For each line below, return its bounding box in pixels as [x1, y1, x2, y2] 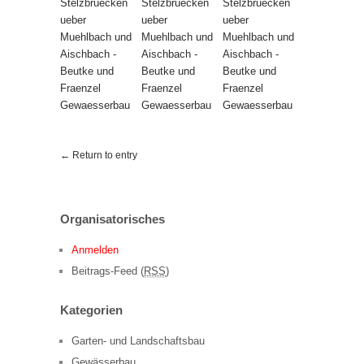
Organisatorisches [60, 212, 165, 226]
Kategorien [60, 303, 123, 317]
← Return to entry [60, 149, 137, 160]
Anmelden [71, 243, 119, 256]
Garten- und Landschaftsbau [71, 334, 205, 347]
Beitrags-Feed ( [71, 264, 144, 277]
